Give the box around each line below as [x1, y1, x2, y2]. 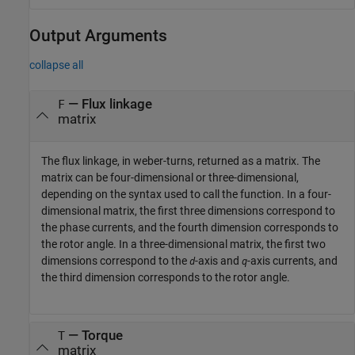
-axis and [195, 254, 242, 267]
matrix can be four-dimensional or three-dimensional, [41, 170, 299, 184]
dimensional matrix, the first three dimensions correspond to [41, 204, 335, 217]
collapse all [29, 58, 83, 71]
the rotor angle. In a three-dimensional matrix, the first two [41, 237, 326, 250]
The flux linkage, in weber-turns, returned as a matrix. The [41, 154, 320, 167]
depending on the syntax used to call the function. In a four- [41, 187, 331, 200]
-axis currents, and [247, 254, 338, 267]
